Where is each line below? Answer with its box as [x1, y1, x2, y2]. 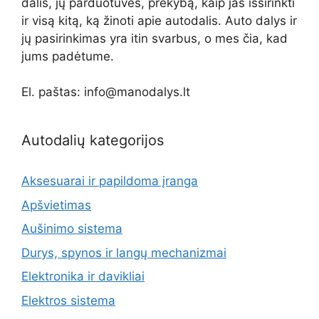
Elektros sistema [21, 293, 115, 308]
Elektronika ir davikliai [21, 269, 145, 284]
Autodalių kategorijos [21, 132, 164, 150]
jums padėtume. [21, 49, 114, 64]
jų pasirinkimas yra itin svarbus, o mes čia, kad [21, 31, 288, 46]
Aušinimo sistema [21, 221, 122, 236]
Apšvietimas [21, 197, 91, 212]
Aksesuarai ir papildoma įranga [21, 174, 198, 189]
